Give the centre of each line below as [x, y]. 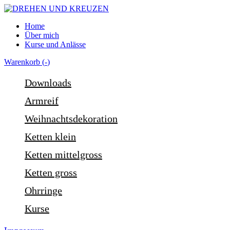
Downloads [48, 83]
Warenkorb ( [24, 62]
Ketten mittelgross [63, 155]
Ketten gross [51, 172]
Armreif [42, 101]
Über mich [42, 35]
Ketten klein [50, 137]
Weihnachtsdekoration [71, 119]
